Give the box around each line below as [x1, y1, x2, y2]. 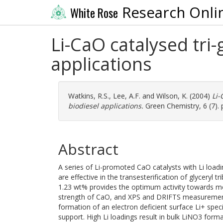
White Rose [70, 4, 118, 21]
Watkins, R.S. [68, 91, 109, 101]
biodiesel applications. [68, 101, 143, 111]
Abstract [58, 139, 118, 159]
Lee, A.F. [113, 91, 140, 101]
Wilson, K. [156, 91, 188, 101]
